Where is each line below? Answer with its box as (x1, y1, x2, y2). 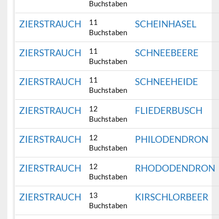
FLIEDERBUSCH (135, 105, 203, 116)
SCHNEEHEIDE (135, 76, 198, 88)
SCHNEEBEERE (135, 47, 199, 59)
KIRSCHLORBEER (135, 191, 209, 203)
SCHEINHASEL (135, 18, 197, 30)
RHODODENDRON (135, 162, 216, 174)
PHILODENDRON (135, 133, 209, 145)
